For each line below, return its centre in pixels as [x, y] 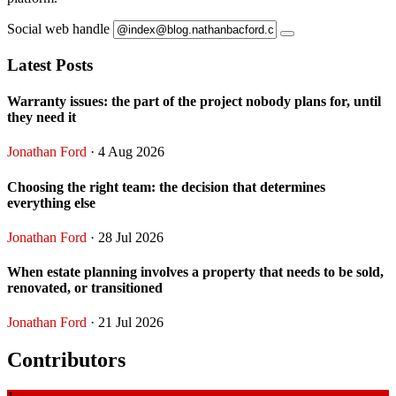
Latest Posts [50, 65]
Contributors [66, 360]
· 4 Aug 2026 [126, 152]
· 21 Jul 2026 [125, 323]
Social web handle [58, 29]
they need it [42, 118]
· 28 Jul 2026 [125, 237]
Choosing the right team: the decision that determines [166, 187]
